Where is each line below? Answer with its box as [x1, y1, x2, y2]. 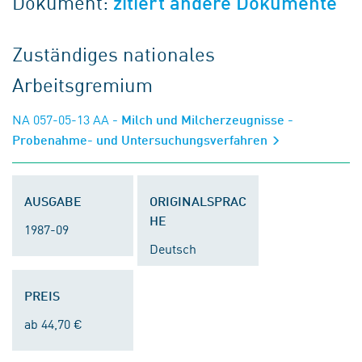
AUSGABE [24, 193, 82, 208]
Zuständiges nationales [12, 40, 215, 67]
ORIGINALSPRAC [149, 193, 246, 208]
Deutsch [149, 239, 196, 257]
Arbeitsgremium [12, 70, 154, 98]
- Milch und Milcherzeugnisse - [109, 112, 293, 127]
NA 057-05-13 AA [12, 110, 109, 128]
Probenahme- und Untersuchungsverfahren [12, 132, 271, 147]
